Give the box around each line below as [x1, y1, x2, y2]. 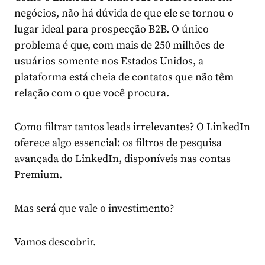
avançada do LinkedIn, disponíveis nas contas [14, 152, 231, 166]
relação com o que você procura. [14, 86, 169, 101]
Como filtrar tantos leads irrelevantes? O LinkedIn [14, 120, 250, 134]
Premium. [14, 168, 62, 182]
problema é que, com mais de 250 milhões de [14, 38, 224, 53]
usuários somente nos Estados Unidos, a [14, 54, 203, 69]
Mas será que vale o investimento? [14, 202, 174, 216]
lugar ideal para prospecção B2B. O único [14, 22, 209, 37]
